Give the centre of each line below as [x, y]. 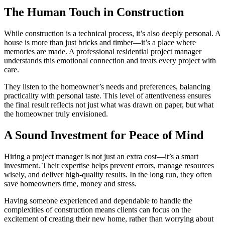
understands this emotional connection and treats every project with [110, 60]
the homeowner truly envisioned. [56, 114]
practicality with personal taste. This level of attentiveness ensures [107, 95]
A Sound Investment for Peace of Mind [104, 135]
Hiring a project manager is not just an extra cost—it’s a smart [101, 156]
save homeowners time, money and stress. [70, 183]
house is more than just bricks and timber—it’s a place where [100, 42]
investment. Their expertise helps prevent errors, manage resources [109, 165]
